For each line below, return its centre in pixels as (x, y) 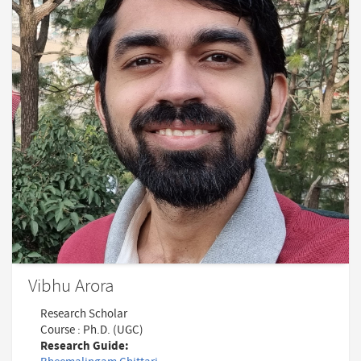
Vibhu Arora (71, 287)
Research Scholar (84, 314)
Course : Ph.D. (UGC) (92, 330)
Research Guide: (85, 346)
